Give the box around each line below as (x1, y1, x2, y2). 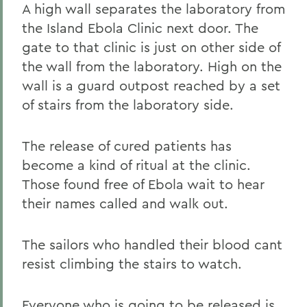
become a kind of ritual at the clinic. (22, 156, 251, 173)
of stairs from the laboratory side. (22, 96, 234, 113)
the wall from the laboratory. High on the (22, 58, 282, 75)
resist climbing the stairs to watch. (22, 255, 242, 272)
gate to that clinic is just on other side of (22, 38, 280, 56)
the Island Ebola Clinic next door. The (22, 19, 258, 36)
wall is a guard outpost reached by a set (22, 77, 280, 94)
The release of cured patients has (22, 137, 232, 154)
